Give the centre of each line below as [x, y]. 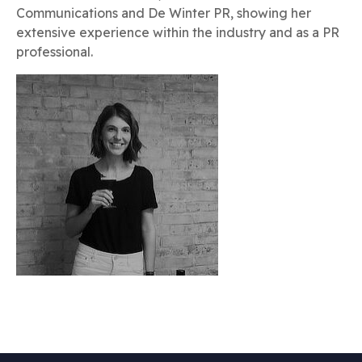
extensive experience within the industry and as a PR [178, 32]
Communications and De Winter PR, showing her [164, 13]
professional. [55, 52]
